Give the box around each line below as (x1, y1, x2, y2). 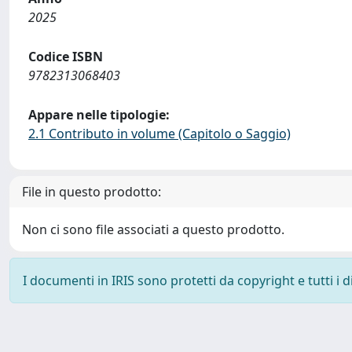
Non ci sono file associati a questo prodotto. (22, 220, 284, 238)
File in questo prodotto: (22, 182, 161, 200)
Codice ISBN (28, 47, 103, 65)
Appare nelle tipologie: (28, 105, 170, 123)
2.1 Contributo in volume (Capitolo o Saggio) (28, 124, 291, 142)
